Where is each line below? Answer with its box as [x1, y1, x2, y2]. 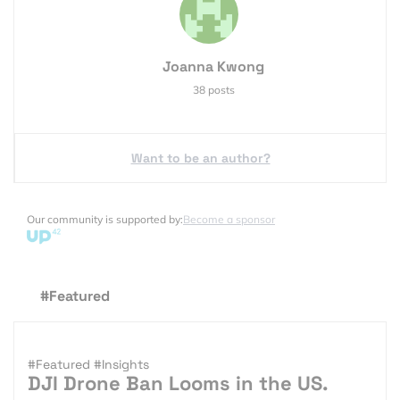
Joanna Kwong [162, 56, 264, 76]
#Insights [94, 355, 149, 372]
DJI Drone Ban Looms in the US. [28, 370, 328, 396]
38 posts [192, 82, 235, 96]
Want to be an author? [130, 149, 271, 166]
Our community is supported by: [27, 212, 183, 226]
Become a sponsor [183, 212, 275, 226]
